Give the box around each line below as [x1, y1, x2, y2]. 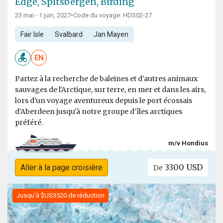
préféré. [15, 118, 43, 127]
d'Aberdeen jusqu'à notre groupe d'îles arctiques [15, 107, 182, 116]
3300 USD [163, 162, 203, 173]
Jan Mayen [93, 30, 128, 38]
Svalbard [54, 30, 83, 38]
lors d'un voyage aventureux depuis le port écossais [15, 96, 192, 105]
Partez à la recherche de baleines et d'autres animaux [15, 74, 198, 83]
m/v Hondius [168, 139, 208, 147]
